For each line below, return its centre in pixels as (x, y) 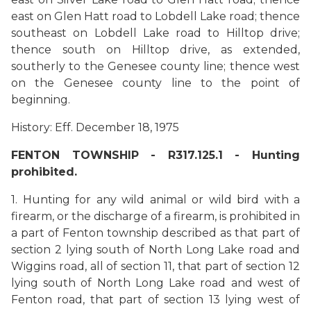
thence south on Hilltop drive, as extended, (155, 50)
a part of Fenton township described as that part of (155, 233)
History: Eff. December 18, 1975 (95, 127)
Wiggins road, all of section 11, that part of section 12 (155, 266)
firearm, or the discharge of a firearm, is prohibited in (155, 216)
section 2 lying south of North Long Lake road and (155, 250)
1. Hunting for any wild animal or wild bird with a (155, 200)
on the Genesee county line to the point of (155, 83)
